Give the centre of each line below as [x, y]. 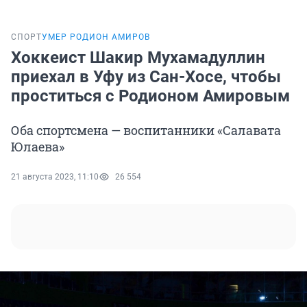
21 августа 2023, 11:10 [55, 177]
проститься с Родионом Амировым [150, 96]
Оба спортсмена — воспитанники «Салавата [146, 131]
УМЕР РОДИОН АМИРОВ [96, 37]
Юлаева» [38, 147]
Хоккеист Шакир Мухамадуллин [138, 58]
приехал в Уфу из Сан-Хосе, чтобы [146, 77]
